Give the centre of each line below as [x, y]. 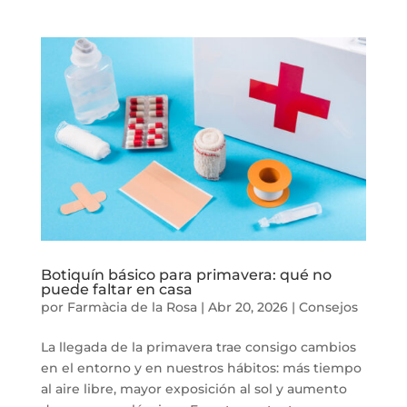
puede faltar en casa [116, 289]
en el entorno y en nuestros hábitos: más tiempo [201, 367]
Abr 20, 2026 [248, 307]
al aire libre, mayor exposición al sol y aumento [194, 388]
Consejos [328, 307]
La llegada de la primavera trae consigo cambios [198, 347]
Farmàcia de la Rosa [132, 307]
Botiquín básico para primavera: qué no [186, 274]
